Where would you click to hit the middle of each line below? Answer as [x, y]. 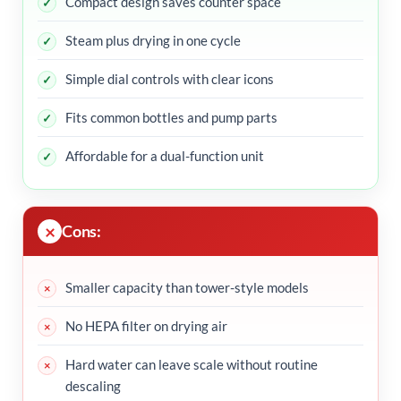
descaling [93, 386]
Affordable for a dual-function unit [165, 156]
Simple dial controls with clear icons [170, 79]
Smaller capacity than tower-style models [187, 288]
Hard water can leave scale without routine [192, 365]
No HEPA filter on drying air [146, 326]
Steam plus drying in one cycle [153, 41]
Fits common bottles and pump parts [171, 118]
